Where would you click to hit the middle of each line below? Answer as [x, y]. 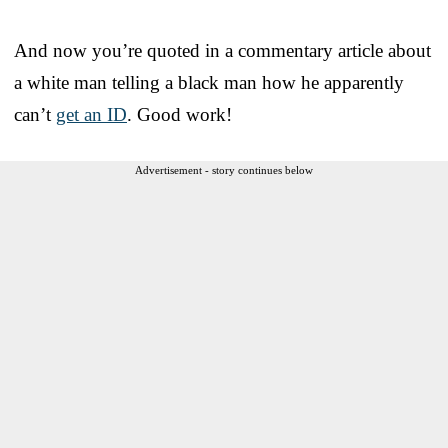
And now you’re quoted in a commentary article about [222, 50]
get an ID [91, 114]
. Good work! [179, 114]
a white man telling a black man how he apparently [209, 82]
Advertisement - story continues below [224, 169]
